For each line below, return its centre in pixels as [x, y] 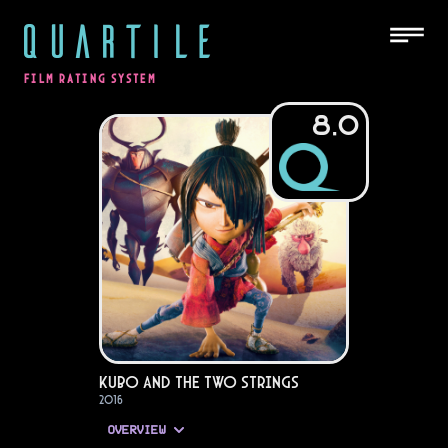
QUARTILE [116, 39]
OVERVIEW [136, 430]
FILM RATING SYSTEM [90, 79]
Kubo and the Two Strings [199, 382]
